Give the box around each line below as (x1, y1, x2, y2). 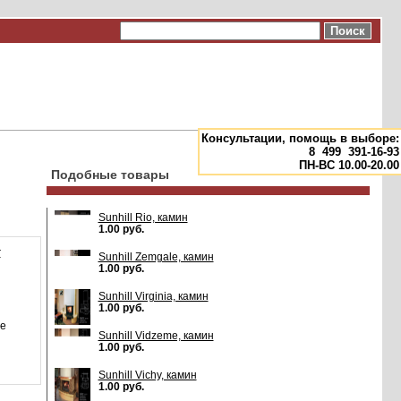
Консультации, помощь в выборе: (201, 132, 399, 146)
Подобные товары (50, 168, 169, 182)
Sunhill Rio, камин (98, 211, 188, 223)
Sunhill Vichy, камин (98, 369, 197, 380)
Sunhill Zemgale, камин (98, 251, 214, 262)
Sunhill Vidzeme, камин (98, 329, 214, 341)
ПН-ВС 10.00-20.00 (299, 158, 399, 173)
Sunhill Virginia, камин (98, 290, 209, 302)
